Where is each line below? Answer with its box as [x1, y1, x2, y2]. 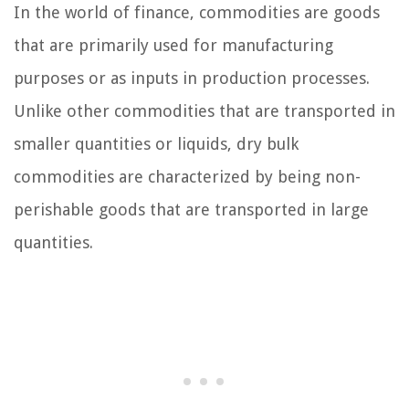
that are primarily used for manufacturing [14, 36, 333, 55]
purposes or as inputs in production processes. [14, 68, 370, 88]
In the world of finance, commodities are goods [14, 3, 380, 22]
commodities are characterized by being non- [14, 167, 361, 186]
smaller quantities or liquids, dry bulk [14, 134, 299, 153]
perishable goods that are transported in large [14, 200, 369, 219]
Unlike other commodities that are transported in [14, 101, 395, 121]
